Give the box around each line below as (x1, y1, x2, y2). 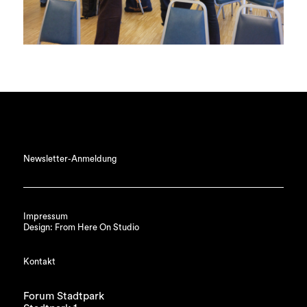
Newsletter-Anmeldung (23, 154, 116, 163)
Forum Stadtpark (23, 291, 104, 302)
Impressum (23, 212, 68, 221)
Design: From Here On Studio (23, 223, 139, 232)
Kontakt (23, 257, 56, 266)
